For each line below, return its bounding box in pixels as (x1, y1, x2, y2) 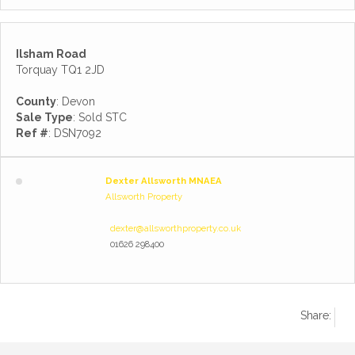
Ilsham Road (16, 48, 86, 60)
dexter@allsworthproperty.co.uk (109, 223, 241, 234)
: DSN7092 (48, 127, 101, 139)
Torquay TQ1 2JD (16, 63, 105, 76)
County (16, 95, 56, 108)
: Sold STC (73, 111, 127, 124)
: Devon (56, 95, 95, 108)
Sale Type (16, 111, 73, 124)
